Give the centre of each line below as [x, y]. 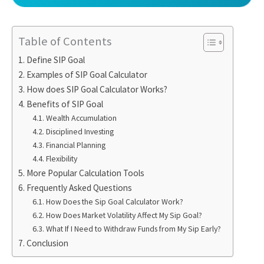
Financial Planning [75, 145]
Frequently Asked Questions [80, 187]
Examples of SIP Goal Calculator [87, 74]
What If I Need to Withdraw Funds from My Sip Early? [133, 228]
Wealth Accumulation [81, 118]
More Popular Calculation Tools [86, 173]
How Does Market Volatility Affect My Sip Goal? [124, 215]
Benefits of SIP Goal [65, 104]
